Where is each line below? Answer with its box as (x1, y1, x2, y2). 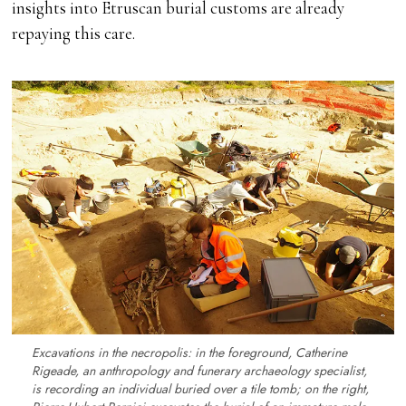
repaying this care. (12, 23, 136, 44)
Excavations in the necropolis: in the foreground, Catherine (31, 343, 347, 362)
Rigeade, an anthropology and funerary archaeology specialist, (31, 362, 367, 381)
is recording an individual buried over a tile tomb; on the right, (31, 380, 369, 399)
